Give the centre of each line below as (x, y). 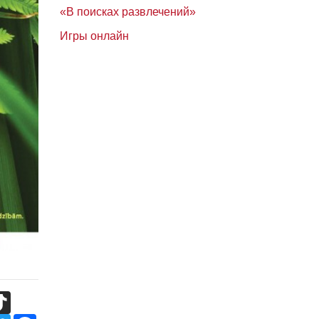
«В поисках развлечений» (127, 12)
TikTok (27, 297)
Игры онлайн (94, 36)
